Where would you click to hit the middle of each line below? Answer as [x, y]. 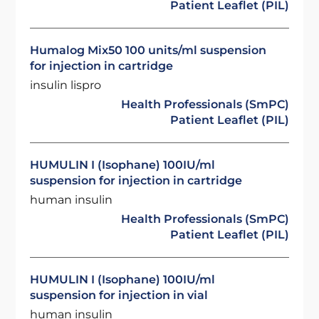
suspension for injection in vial [119, 295]
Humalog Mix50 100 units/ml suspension [148, 50]
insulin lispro [66, 85]
